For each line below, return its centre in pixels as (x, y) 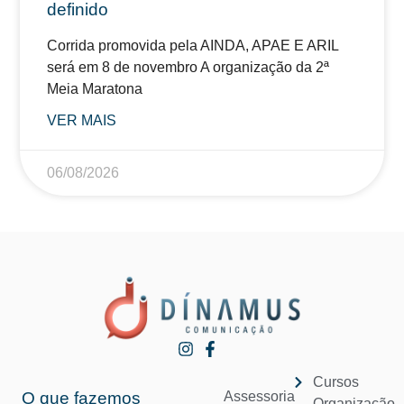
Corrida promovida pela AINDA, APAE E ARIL (193, 45)
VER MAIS (82, 120)
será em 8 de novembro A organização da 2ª (188, 67)
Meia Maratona (95, 88)
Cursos (335, 381)
